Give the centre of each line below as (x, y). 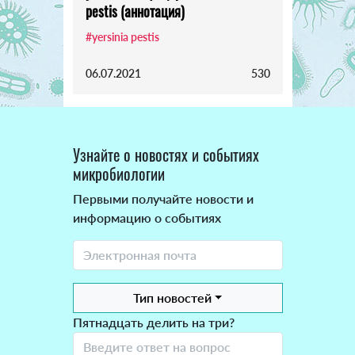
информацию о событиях (147, 218)
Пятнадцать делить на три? (153, 323)
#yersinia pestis (122, 37)
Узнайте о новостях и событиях (166, 155)
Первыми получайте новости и (163, 199)
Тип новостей (172, 298)
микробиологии (118, 174)
